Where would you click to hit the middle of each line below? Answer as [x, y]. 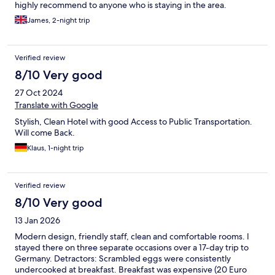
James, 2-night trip [59, 21]
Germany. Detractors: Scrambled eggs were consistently [123, 259]
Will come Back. [45, 133]
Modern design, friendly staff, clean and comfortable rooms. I [132, 237]
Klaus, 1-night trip [56, 148]
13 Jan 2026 [37, 221]
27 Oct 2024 [39, 93]
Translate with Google [56, 105]
